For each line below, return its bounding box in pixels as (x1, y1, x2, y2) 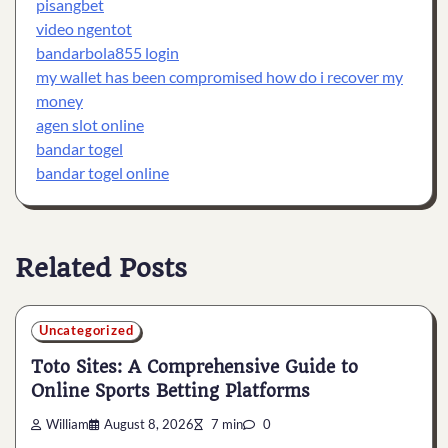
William (46, 417, 89, 433)
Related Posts (15, 252, 187, 283)
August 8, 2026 (104, 417, 194, 433)
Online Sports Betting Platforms (31, 380, 310, 401)
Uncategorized (39, 323, 134, 339)
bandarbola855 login (36, 42, 179, 62)
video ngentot (36, 18, 132, 38)
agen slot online (36, 114, 144, 134)
